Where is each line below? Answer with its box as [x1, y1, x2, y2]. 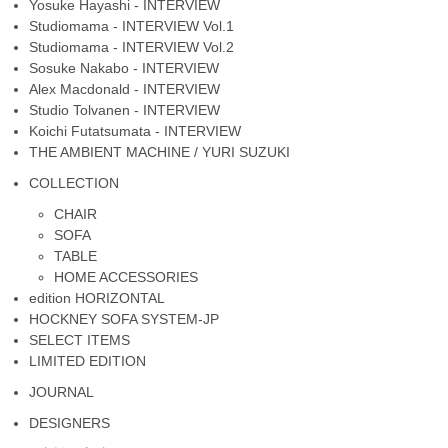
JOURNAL [29, 383, 95, 400]
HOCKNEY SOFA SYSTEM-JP [29, 310, 220, 327]
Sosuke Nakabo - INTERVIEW [29, 59, 220, 76]
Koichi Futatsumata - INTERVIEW [29, 122, 242, 139]
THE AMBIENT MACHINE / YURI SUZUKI [29, 143, 291, 160]
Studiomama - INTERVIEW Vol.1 [29, 17, 235, 34]
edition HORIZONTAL [29, 289, 166, 306]
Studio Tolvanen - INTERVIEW [29, 101, 221, 118]
